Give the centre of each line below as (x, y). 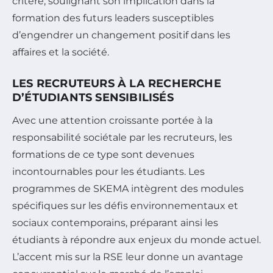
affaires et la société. (61, 52)
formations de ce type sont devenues (103, 154)
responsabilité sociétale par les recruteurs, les (122, 137)
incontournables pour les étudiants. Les (108, 171)
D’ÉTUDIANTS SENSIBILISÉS (93, 97)
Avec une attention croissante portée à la (112, 120)
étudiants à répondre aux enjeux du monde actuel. (136, 239)
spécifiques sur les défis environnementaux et (125, 205)
